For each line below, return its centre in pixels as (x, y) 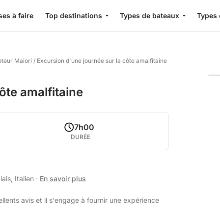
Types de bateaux (150, 15)
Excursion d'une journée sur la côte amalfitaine (102, 61)
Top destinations (74, 15)
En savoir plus (63, 179)
